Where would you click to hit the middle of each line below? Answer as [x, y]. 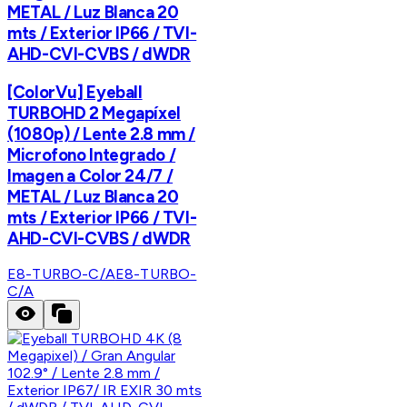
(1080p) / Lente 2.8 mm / [102, 134]
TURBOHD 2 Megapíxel [94, 113]
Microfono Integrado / [92, 154]
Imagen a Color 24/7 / [90, 175]
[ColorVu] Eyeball [75, 92]
